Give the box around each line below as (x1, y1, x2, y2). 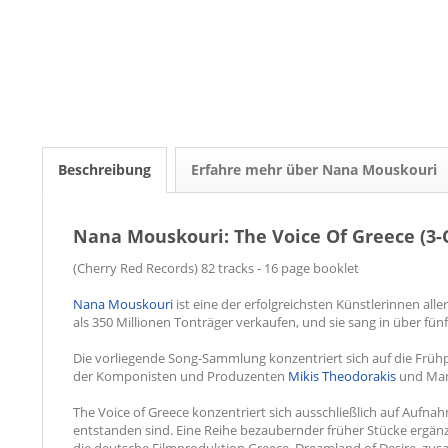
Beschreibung (58, 159, 151, 179)
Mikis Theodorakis (288, 366, 396, 385)
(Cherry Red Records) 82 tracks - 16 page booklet (73, 258, 359, 277)
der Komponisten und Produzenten (73, 366, 288, 385)
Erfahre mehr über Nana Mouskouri (191, 159, 437, 179)
